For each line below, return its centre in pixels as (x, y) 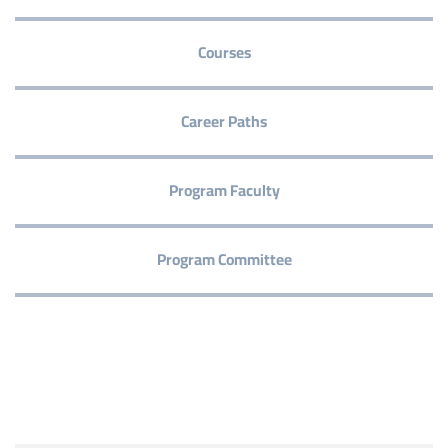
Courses (224, 53)
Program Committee (224, 260)
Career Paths (224, 122)
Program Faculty (224, 191)
